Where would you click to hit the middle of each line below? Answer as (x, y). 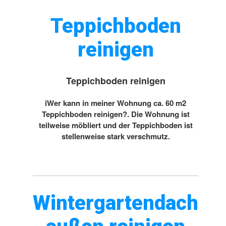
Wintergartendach (116, 203)
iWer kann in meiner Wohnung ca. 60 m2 (116, 103)
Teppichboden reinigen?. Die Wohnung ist (116, 114)
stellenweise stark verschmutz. (116, 136)
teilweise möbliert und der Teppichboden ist (116, 125)
